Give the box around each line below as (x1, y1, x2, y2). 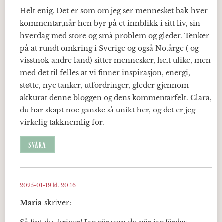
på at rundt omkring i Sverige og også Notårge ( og (20, 44, 199, 53)
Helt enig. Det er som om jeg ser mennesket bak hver (20, 6, 208, 16)
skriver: (44, 198, 71, 207)
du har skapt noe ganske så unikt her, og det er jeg (20, 106, 195, 115)
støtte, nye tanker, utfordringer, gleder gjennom (20, 81, 189, 90)
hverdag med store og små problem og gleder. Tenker (20, 31, 209, 41)
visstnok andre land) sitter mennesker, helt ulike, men (20, 56, 211, 65)
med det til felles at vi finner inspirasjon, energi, (20, 68, 190, 78)
